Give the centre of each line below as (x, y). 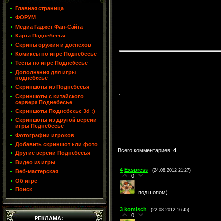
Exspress (136, 170)
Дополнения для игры (46, 72)
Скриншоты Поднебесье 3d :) (55, 111)
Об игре (26, 180)
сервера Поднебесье (44, 102)
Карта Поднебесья (40, 36)
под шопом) (153, 193)
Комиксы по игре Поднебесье (56, 54)
